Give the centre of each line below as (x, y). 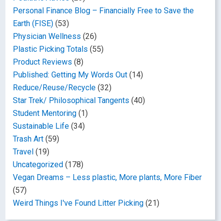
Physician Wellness (47, 36)
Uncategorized (38, 164)
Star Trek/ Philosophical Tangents (71, 100)
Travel (23, 151)
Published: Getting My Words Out (70, 74)
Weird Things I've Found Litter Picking (78, 203)
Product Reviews (43, 62)
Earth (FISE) (33, 23)
